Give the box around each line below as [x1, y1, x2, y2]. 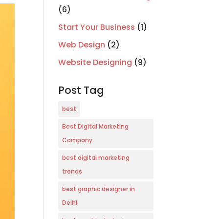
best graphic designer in [62, 185, 135, 194]
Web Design [58, 39, 106, 51]
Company [62, 136, 93, 145]
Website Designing [58, 57, 132, 68]
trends [62, 167, 83, 176]
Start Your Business [58, 22, 135, 33]
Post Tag [58, 83, 105, 98]
